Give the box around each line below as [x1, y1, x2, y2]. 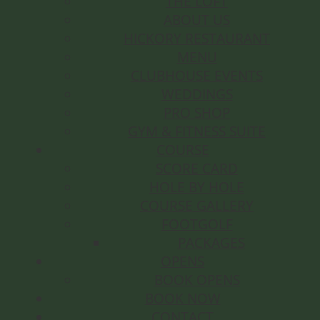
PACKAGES [177, 234, 245, 252]
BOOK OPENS [154, 271, 240, 289]
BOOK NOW [144, 289, 221, 308]
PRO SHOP [164, 104, 230, 122]
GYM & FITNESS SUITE [128, 122, 266, 141]
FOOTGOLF [161, 215, 233, 234]
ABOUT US [164, 11, 230, 29]
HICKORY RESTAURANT [124, 29, 270, 48]
